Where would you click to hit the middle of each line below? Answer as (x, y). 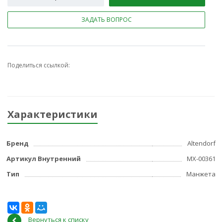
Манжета (201, 174)
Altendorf (201, 143)
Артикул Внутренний (44, 159)
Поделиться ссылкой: (39, 65)
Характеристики (53, 114)
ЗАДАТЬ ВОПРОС (106, 20)
